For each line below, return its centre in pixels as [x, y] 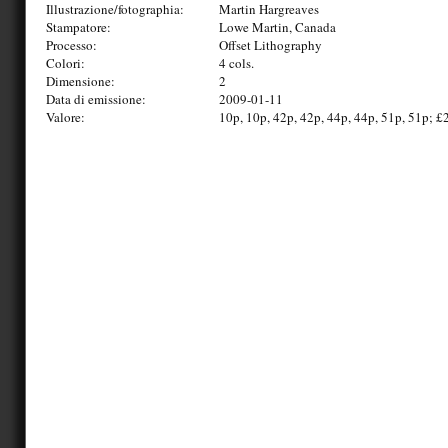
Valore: [65, 116]
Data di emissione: [96, 98]
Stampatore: [78, 26]
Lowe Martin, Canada [277, 26]
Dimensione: [80, 80]
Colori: [65, 62]
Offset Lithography [270, 44]
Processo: [71, 44]
